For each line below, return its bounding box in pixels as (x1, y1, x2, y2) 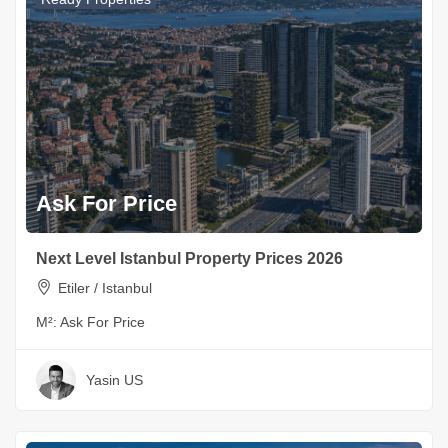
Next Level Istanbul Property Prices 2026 (36, 250, 343, 268)
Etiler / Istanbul (58, 280, 152, 297)
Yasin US (86, 372, 143, 389)
